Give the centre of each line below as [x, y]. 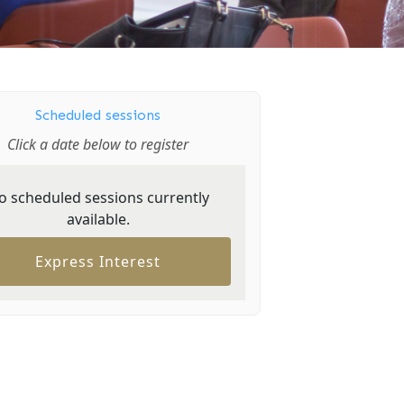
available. [98, 219]
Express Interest [98, 262]
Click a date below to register [98, 144]
